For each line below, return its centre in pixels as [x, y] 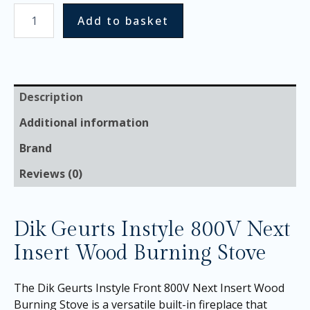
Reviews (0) [51, 174]
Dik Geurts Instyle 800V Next [152, 230]
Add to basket [123, 21]
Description [51, 97]
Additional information [84, 123]
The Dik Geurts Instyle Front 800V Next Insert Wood [149, 288]
